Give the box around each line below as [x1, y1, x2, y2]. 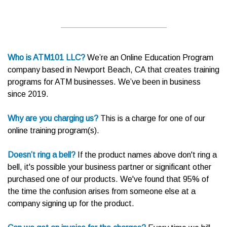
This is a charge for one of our [98, 114, 205, 123]
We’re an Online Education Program [85, 53, 213, 62]
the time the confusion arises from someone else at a [8, 187, 196, 196]
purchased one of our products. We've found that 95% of [8, 175, 209, 184]
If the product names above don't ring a [75, 150, 217, 160]
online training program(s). [8, 126, 99, 135]
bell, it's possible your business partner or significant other [8, 163, 211, 172]
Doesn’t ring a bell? [8, 150, 75, 160]
